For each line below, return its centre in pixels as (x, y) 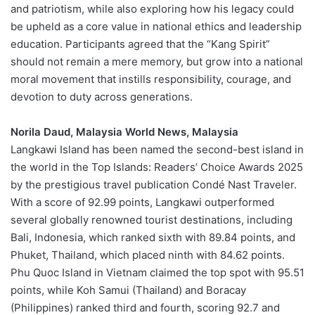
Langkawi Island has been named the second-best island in (157, 150)
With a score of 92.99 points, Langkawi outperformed (142, 202)
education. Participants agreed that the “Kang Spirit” (140, 44)
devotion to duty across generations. (102, 97)
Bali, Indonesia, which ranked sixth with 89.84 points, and (153, 238)
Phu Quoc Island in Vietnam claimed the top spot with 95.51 (157, 273)
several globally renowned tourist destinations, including (152, 220)
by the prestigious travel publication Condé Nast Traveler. (154, 185)
